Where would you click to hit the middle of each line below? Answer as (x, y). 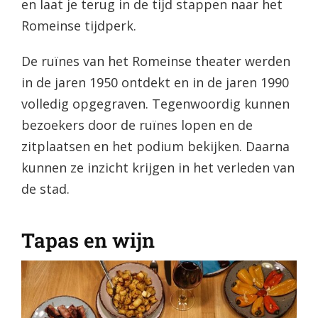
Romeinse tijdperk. (78, 26)
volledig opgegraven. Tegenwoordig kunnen (155, 104)
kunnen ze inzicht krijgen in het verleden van (158, 168)
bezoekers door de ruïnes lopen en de (137, 125)
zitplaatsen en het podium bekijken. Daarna (155, 147)
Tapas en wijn (88, 241)
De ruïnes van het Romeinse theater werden (155, 61)
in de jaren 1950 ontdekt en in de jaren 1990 (155, 83)
